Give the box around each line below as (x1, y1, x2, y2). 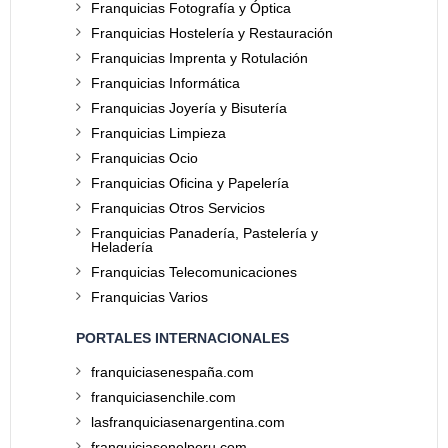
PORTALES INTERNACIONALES (76, 329, 289, 346)
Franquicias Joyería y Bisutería (91, 99, 287, 116)
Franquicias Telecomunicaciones (91, 263, 297, 280)
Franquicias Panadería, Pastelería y (91, 224, 318, 241)
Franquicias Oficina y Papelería (91, 174, 289, 191)
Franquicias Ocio (91, 149, 198, 166)
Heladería (91, 238, 153, 255)
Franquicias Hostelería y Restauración (91, 24, 333, 41)
